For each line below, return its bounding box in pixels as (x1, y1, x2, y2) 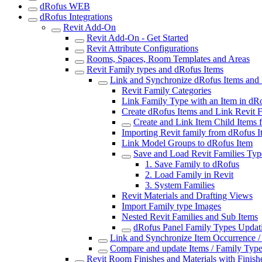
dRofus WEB (40, 1, 90, 11)
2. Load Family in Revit (145, 170, 233, 180)
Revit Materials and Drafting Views (122, 191, 253, 201)
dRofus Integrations (40, 12, 112, 22)
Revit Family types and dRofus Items (87, 64, 223, 74)
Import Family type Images (122, 201, 221, 211)
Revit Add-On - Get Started (87, 33, 188, 43)
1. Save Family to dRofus (145, 159, 239, 169)
